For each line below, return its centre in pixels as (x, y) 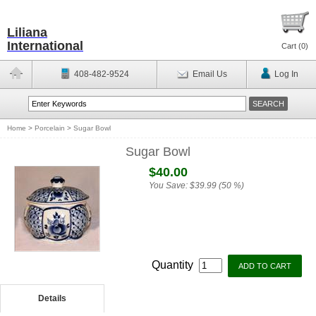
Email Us (209, 74)
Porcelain (50, 128)
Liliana (27, 32)
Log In (286, 74)
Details (52, 298)
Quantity (174, 265)
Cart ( (291, 46)
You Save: (169, 186)
